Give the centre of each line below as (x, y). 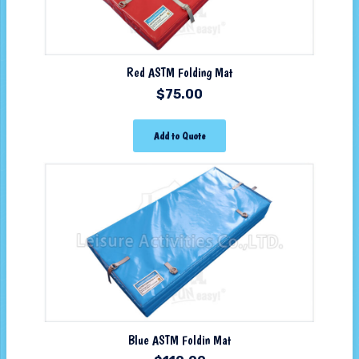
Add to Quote (179, 135)
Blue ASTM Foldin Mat (179, 340)
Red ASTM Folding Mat (179, 73)
